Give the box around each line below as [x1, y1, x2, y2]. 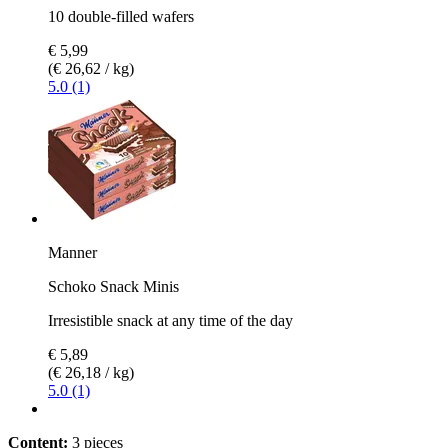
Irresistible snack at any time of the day [48, 311, 293, 329]
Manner [48, 243, 97, 261]
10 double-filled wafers [48, 7, 194, 25]
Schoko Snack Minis [48, 277, 179, 295]
